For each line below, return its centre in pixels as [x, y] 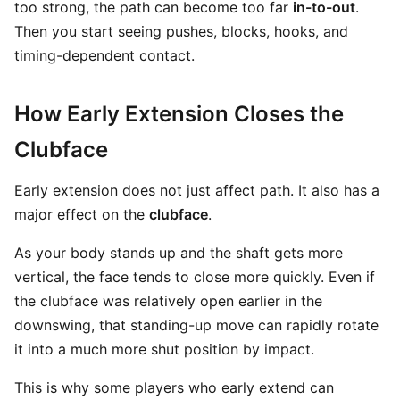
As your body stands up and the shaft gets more [179, 253]
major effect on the [82, 214]
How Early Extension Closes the [179, 114]
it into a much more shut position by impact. [164, 349]
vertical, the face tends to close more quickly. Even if [195, 277]
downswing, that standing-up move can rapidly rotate [196, 325]
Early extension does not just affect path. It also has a [197, 190]
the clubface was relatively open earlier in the [168, 301]
